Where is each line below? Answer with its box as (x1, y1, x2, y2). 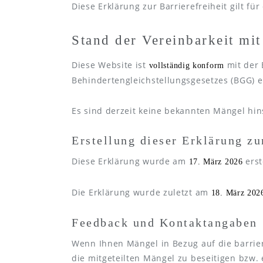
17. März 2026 (188, 157, 243, 167)
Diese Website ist (72, 59, 149, 71)
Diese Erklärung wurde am (72, 156, 189, 167)
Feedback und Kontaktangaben (72, 216, 258, 230)
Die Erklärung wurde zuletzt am (72, 187, 211, 198)
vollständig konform (149, 61, 224, 70)
